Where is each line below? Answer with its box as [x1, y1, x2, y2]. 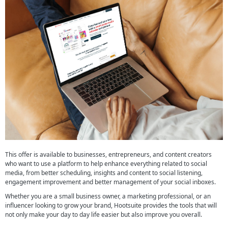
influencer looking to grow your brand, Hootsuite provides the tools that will [5, 201, 217, 210]
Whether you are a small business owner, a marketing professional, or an [5, 191, 211, 201]
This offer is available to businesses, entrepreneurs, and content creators [5, 150, 212, 159]
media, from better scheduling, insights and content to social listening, [5, 168, 203, 177]
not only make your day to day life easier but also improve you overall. [5, 210, 202, 219]
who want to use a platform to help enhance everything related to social [5, 159, 207, 168]
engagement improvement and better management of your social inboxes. [5, 177, 216, 186]
